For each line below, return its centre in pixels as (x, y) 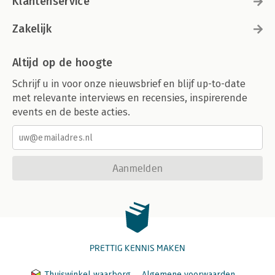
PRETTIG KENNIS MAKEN (137, 248)
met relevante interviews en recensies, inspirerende (130, 98)
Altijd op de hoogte (63, 63)
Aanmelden (137, 168)
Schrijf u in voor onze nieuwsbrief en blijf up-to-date (129, 84)
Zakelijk (32, 29)
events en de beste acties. (71, 112)
